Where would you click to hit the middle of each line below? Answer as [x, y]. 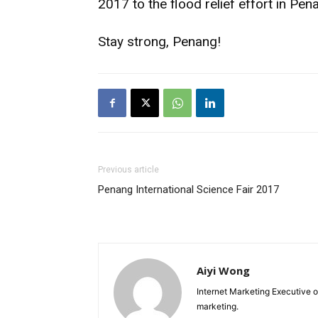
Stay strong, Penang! [159, 42]
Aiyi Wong [223, 270]
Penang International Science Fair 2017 [188, 190]
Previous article [128, 170]
